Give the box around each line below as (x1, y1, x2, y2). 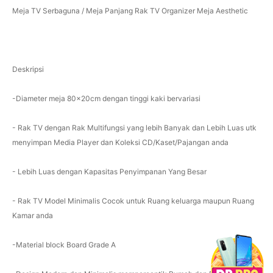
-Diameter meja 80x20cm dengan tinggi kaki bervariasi (12, 93, 200, 103)
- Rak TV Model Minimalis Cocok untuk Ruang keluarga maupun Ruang (12, 196, 254, 205)
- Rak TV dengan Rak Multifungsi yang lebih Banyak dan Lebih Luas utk (12, 122, 257, 132)
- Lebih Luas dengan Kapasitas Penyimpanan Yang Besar (12, 166, 207, 176)
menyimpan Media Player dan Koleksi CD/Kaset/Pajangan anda (12, 137, 229, 147)
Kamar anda (12, 210, 53, 220)
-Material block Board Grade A (12, 239, 116, 249)
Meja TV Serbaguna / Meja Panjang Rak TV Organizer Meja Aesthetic (12, 5, 248, 15)
